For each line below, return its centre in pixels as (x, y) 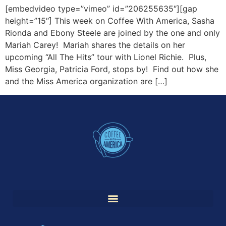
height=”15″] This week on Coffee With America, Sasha (110, 21)
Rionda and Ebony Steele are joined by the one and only (112, 33)
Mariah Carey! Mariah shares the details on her (95, 45)
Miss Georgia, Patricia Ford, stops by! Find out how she (112, 69)
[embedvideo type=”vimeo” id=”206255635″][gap (101, 9)
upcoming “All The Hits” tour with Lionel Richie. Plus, (106, 57)
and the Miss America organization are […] (86, 81)
